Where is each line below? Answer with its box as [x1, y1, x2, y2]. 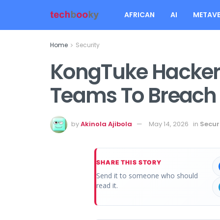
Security [76, 41, 100, 49]
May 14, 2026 [149, 119, 189, 129]
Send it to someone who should [96, 170, 198, 180]
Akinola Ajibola [81, 119, 132, 129]
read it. [96, 180, 118, 190]
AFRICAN [124, 10, 155, 20]
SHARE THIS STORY [96, 158, 162, 166]
